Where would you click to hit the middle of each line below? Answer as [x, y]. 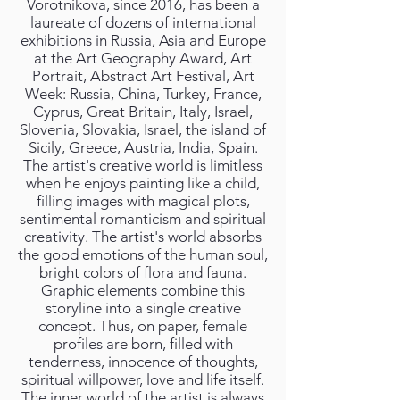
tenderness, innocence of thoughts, [143, 362]
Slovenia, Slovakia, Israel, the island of [143, 129]
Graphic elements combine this [143, 290]
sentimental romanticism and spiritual [143, 219]
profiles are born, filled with [143, 344]
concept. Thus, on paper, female [143, 326]
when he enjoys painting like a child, [143, 183]
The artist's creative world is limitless [143, 165]
